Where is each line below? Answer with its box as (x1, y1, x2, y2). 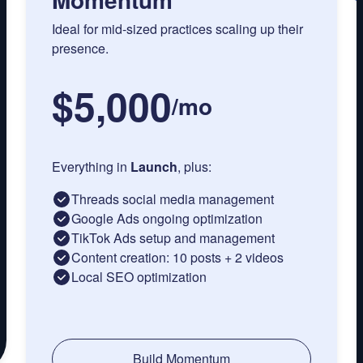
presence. (52, 39, 109, 58)
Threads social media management (71, 190, 274, 209)
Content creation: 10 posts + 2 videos (71, 248, 284, 267)
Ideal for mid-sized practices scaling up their (52, 19, 303, 39)
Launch (130, 157, 177, 177)
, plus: (177, 157, 211, 177)
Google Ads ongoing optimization (71, 209, 263, 228)
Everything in (52, 157, 130, 177)
